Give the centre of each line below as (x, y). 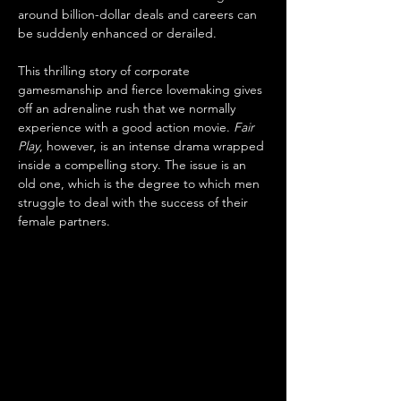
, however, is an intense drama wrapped (154, 146)
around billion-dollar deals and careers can (139, 14)
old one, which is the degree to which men (141, 183)
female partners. (64, 221)
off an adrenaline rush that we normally (128, 108)
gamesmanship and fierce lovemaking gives (142, 90)
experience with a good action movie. (126, 127)
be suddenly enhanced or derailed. (119, 33)
